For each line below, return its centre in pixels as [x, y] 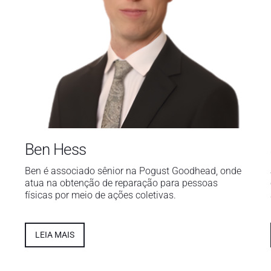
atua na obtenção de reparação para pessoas [121, 183]
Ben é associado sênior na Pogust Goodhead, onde [133, 171]
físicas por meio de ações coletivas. [100, 195]
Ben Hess [55, 149]
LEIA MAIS [54, 234]
